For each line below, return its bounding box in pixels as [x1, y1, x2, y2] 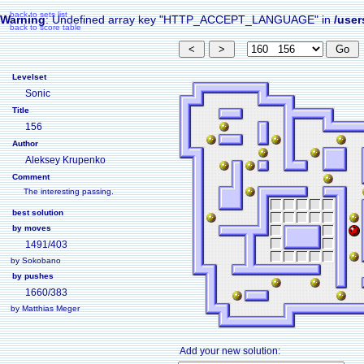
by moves [12, 223, 51, 232]
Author [12, 139, 38, 148]
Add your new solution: [180, 345, 280, 357]
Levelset [12, 72, 46, 81]
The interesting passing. [24, 187, 114, 196]
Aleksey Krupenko [25, 154, 106, 166]
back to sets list [10, 10, 67, 19]
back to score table [10, 23, 81, 32]
